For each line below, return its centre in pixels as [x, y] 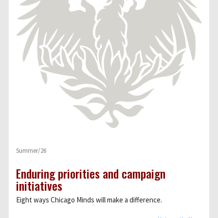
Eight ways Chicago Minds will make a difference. [89, 200]
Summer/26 [31, 151]
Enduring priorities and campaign [91, 173]
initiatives [39, 185]
